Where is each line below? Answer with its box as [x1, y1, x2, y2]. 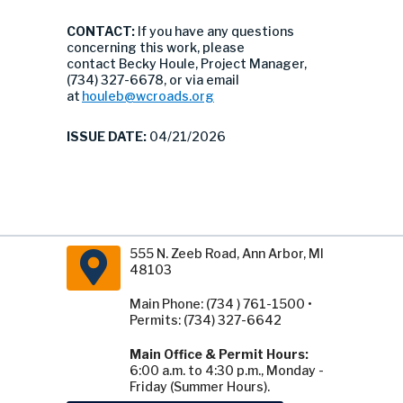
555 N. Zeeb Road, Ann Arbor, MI [130, 246, 324, 261]
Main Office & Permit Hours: [130, 346, 309, 362]
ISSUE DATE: [67, 129, 149, 144]
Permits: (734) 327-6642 [130, 312, 282, 327]
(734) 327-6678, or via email [67, 72, 239, 87]
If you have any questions [138, 23, 294, 39]
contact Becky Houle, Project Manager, [67, 56, 307, 71]
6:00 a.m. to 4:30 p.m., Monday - [130, 363, 324, 378]
